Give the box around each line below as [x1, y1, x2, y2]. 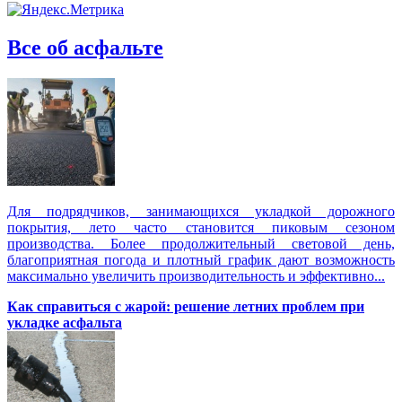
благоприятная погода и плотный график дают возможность [7, 251, 395, 267]
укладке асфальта [7, 314, 122, 330]
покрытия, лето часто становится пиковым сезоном [7, 219, 395, 235]
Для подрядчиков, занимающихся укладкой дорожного [7, 203, 395, 219]
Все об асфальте [7, 35, 163, 59]
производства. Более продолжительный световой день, [7, 235, 395, 251]
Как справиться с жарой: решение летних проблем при [7, 298, 364, 314]
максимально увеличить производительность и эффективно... [7, 267, 385, 284]
